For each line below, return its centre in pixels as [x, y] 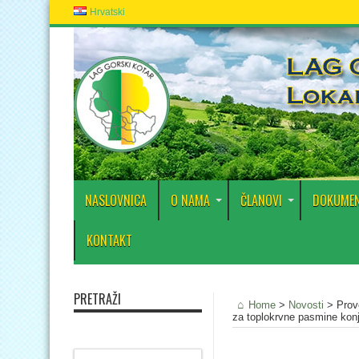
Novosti [306, 305]
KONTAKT [109, 240]
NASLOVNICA [116, 200]
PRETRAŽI [97, 299]
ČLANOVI [261, 200]
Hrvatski [107, 12]
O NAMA [190, 200]
